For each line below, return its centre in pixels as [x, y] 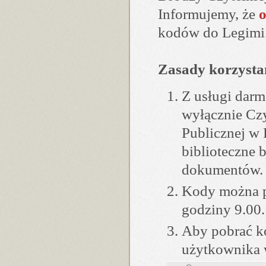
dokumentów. [222, 170]
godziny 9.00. [223, 209]
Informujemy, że [208, 14]
